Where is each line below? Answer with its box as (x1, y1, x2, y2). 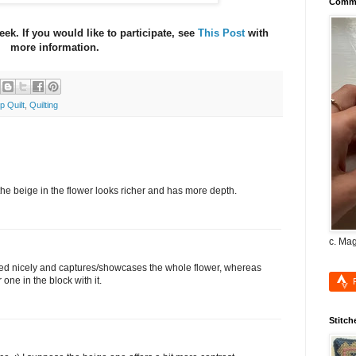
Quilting (29, 100, 58, 110)
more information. (10, 41, 99, 53)
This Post (198, 26, 248, 39)
